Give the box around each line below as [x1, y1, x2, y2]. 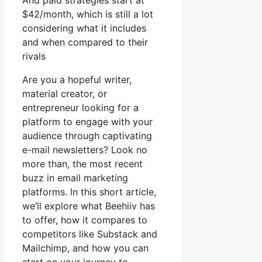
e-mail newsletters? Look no [22, 144, 147, 156]
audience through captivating [22, 130, 152, 142]
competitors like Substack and [22, 228, 157, 240]
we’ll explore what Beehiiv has [22, 200, 155, 212]
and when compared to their [22, 36, 148, 49]
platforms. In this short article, [22, 186, 156, 198]
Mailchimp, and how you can [22, 242, 149, 254]
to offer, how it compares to [22, 214, 147, 226]
